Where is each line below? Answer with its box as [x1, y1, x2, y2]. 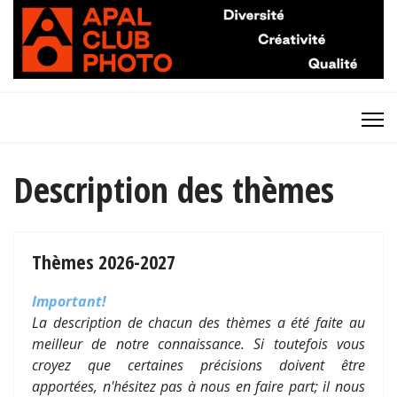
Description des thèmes [13, 165, 334, 214]
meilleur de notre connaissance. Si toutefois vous [32, 334, 365, 354]
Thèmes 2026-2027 [32, 248, 175, 276]
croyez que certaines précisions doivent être [32, 355, 365, 376]
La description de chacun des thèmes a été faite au [32, 313, 365, 333]
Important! [32, 292, 106, 312]
